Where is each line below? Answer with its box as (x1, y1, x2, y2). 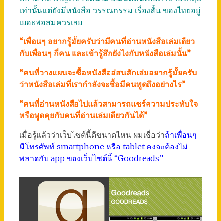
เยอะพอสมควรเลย (19, 17, 82, 28)
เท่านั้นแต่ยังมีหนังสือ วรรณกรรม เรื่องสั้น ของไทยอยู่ (19, 5, 200, 16)
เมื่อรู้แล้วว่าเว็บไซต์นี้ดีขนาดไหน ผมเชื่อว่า (19, 130, 165, 140)
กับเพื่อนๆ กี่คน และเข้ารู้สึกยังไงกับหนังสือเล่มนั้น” (19, 48, 191, 59)
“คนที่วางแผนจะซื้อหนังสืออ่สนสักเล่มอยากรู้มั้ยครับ (19, 68, 197, 78)
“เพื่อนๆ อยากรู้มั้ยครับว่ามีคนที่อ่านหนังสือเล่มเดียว (19, 37, 195, 47)
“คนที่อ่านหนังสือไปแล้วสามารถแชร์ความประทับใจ (19, 99, 198, 109)
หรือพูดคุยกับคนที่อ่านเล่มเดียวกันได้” (19, 110, 147, 121)
